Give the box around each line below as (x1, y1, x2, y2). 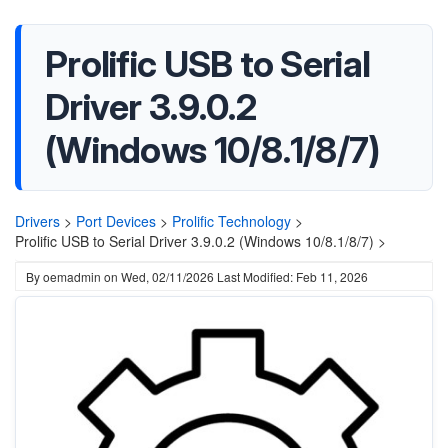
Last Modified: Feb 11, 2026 (217, 268, 368, 285)
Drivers (15, 211, 60, 231)
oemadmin (43, 268, 101, 285)
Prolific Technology (172, 211, 291, 231)
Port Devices (76, 211, 156, 231)
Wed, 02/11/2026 (121, 268, 214, 285)
